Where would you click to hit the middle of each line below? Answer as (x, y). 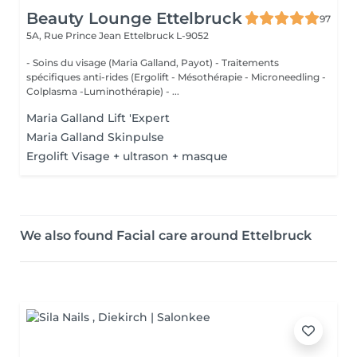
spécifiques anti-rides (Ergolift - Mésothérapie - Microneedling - (176, 77)
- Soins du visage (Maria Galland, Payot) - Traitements (153, 63)
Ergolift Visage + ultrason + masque (127, 156)
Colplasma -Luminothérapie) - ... (103, 91)
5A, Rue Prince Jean (75, 35)
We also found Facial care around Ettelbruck (166, 235)
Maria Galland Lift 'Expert (98, 118)
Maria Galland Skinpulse (95, 137)
